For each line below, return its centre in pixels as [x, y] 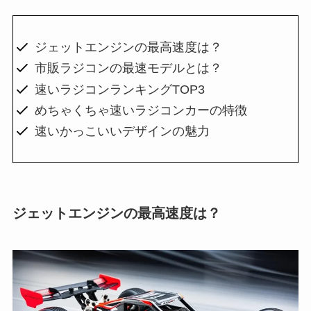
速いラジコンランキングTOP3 [120, 89]
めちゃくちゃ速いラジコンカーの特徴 [141, 110]
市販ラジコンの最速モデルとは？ [129, 68]
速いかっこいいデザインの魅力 [123, 132]
